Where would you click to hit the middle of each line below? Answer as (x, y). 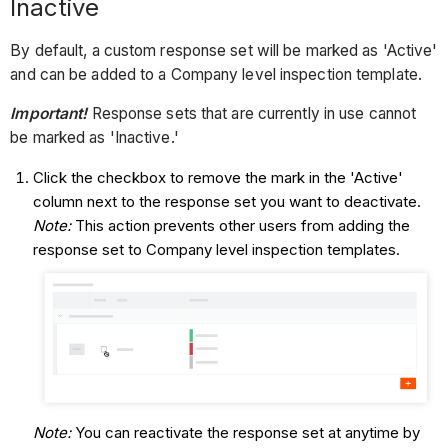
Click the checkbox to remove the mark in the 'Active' (217, 178)
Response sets (144, 114)
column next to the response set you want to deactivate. (226, 202)
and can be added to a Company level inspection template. (216, 74)
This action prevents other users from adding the (242, 226)
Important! (51, 114)
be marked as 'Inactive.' (94, 138)
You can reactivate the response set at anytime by (247, 432)
